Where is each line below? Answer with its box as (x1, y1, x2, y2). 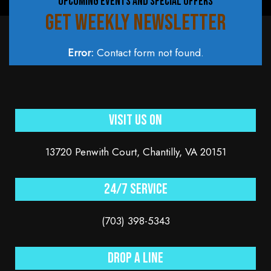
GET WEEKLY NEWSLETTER (45, 9, 226, 36)
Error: (67, 45, 94, 60)
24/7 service (103, 180, 168, 198)
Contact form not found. (93, 45, 204, 60)
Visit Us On (109, 111, 162, 129)
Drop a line (108, 249, 163, 267)
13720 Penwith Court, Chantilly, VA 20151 (45, 144, 226, 159)
